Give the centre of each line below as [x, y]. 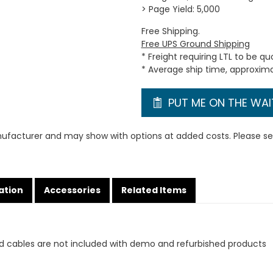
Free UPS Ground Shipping [195, 44]
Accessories [72, 190]
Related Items [154, 190]
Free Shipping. [170, 31]
